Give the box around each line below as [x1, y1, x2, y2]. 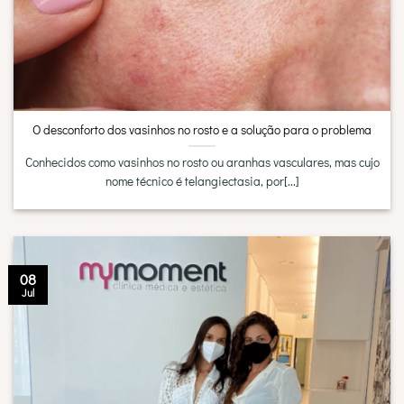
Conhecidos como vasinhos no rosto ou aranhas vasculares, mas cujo [24, 153, 380, 170]
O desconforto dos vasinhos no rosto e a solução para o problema [32, 121, 372, 138]
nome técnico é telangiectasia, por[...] [105, 172, 299, 189]
